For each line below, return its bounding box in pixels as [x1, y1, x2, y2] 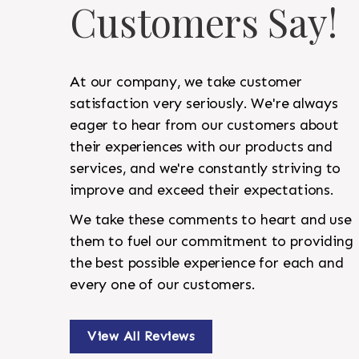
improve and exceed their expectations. [70, 181, 334, 200]
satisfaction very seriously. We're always [70, 95, 338, 113]
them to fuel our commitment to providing [70, 232, 353, 251]
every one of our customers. [70, 276, 256, 294]
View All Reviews [87, 329, 195, 345]
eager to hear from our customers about [70, 116, 339, 135]
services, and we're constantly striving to [70, 159, 341, 178]
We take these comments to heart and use [70, 211, 352, 229]
